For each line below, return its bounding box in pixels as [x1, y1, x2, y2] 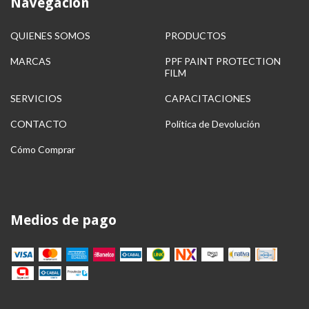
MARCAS [10, 54, 51, 67]
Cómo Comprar [10, 143, 75, 155]
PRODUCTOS [165, 29, 226, 41]
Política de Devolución [165, 117, 260, 130]
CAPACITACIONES [165, 92, 251, 104]
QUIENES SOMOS [10, 29, 90, 41]
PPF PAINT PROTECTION [165, 54, 281, 67]
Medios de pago [10, 211, 117, 228]
